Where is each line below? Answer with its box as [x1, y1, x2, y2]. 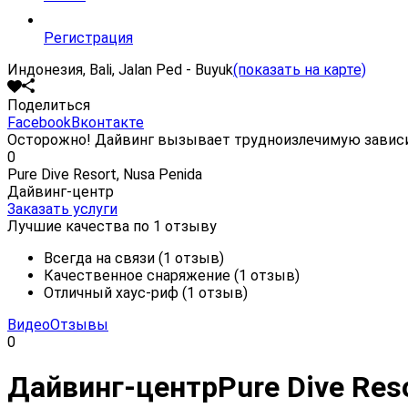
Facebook [7, 113, 71, 131]
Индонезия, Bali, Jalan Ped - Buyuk [7, 61, 233, 78]
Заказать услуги [7, 199, 117, 218]
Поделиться [7, 96, 90, 114]
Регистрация [44, 29, 133, 46]
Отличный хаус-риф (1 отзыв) [44, 283, 248, 301]
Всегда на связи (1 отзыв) [44, 249, 224, 267]
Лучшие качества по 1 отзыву [7, 217, 217, 235]
